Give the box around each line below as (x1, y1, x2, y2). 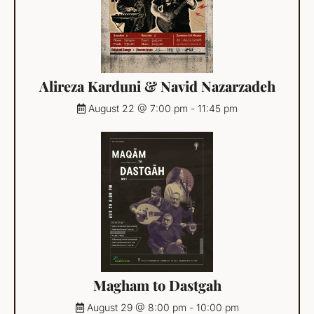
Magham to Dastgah (93, 275, 221, 294)
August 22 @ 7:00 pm (88, 102, 188, 114)
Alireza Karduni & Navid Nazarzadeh (39, 76, 275, 95)
